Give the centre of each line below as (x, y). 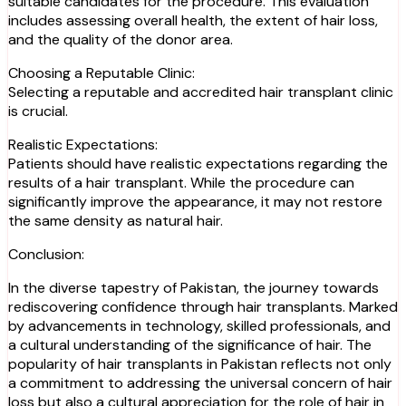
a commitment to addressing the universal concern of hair (200, 382)
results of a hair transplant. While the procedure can (181, 182)
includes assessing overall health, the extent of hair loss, (193, 20)
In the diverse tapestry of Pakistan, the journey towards (193, 287)
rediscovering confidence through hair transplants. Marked (203, 306)
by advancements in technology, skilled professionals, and (199, 325)
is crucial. (38, 111)
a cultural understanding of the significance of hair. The (190, 344)
